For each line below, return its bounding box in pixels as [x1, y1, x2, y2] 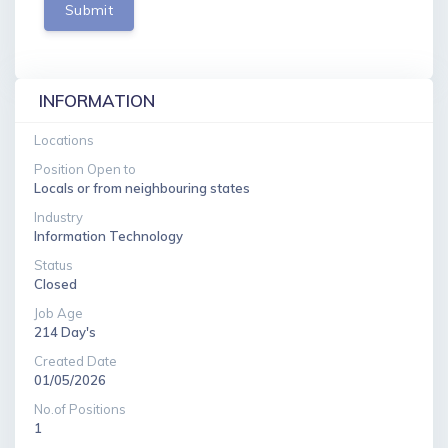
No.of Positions [34, 401, 126, 418]
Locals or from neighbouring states [34, 180, 250, 197]
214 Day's [34, 324, 96, 341]
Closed [34, 276, 77, 293]
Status [34, 257, 73, 274]
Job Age [34, 305, 83, 322]
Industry [34, 209, 83, 226]
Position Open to [34, 161, 136, 178]
